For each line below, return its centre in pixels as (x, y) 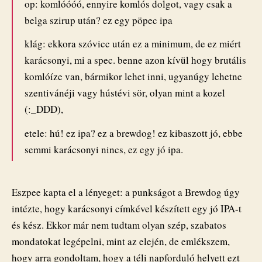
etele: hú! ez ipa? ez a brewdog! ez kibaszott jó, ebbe (134, 133)
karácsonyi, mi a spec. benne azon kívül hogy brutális (135, 60)
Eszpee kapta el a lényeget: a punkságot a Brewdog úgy (126, 192)
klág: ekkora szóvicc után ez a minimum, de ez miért (133, 44)
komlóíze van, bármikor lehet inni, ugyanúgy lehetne (133, 77)
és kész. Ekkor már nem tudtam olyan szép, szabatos (119, 225)
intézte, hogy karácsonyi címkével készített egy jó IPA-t (127, 208)
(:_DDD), (44, 109)
